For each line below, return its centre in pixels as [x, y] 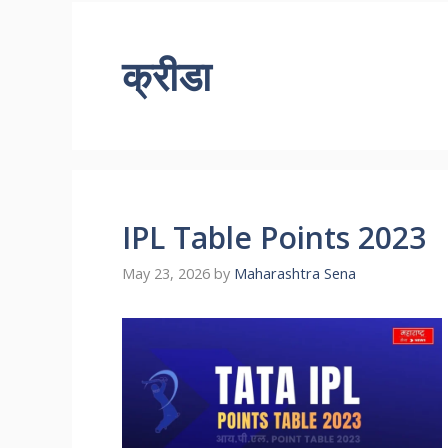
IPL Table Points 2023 [274, 237]
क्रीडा [166, 75]
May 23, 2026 [166, 274]
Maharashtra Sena [295, 274]
